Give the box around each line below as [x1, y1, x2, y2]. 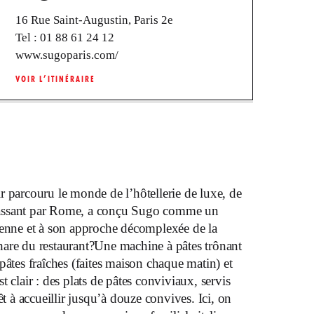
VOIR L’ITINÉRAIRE [15, 73, 95, 84]
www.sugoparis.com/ [15, 48, 118, 62]
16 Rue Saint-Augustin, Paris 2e [15, 13, 173, 27]
